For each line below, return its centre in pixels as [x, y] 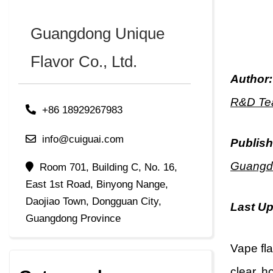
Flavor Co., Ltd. [84, 62]
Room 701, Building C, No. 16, [108, 168]
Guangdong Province [73, 219]
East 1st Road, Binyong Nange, [97, 185]
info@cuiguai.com [83, 140]
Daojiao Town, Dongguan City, [94, 202]
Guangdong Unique [97, 34]
